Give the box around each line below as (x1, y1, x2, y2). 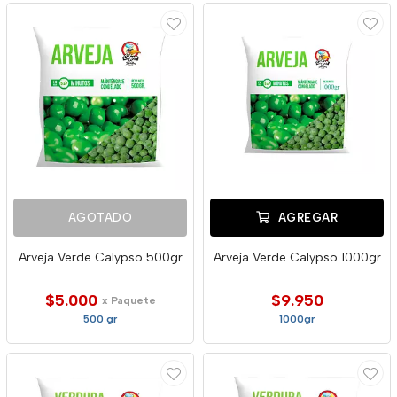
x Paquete (101, 294, 156, 307)
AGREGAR (274, 211, 339, 224)
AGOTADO (67, 211, 133, 224)
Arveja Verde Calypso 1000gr (213, 250, 381, 265)
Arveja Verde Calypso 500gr (18, 250, 183, 265)
